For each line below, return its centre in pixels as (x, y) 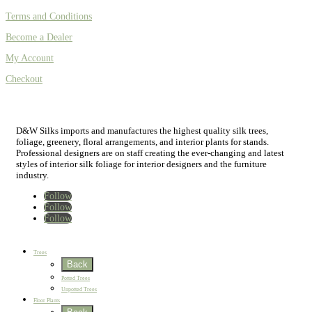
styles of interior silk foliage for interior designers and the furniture (141, 164)
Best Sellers (47, 241)
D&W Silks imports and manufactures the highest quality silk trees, (142, 130)
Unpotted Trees (79, 289)
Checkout (24, 79)
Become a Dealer (39, 37)
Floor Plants (47, 300)
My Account (30, 58)
